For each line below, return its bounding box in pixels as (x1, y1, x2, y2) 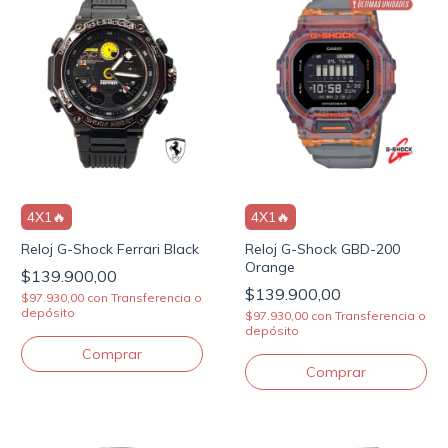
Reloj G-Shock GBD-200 (245, 240, 400, 259)
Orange (245, 258, 295, 277)
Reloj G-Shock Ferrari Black (21, 240, 199, 259)
